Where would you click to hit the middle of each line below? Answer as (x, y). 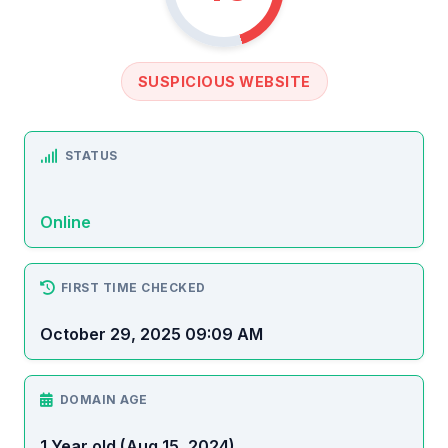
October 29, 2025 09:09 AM (151, 334)
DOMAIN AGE (103, 400)
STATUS (91, 156)
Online (65, 222)
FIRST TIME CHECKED (133, 288)
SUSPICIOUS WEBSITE (224, 82)
